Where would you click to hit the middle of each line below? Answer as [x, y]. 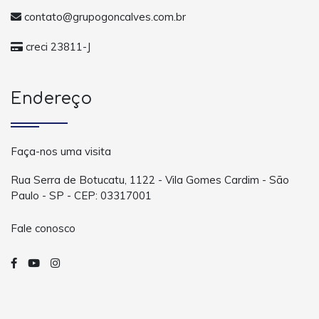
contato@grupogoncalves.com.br [104, 16]
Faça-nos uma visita [61, 152]
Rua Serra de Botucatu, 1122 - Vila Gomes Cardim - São [150, 180]
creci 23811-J [57, 46]
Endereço [51, 99]
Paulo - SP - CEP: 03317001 [81, 196]
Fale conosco [43, 228]
